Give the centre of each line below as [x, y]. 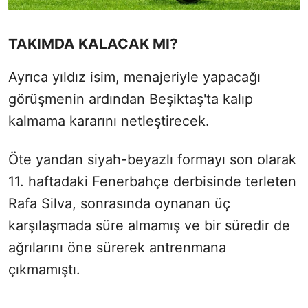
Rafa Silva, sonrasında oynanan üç [119, 203]
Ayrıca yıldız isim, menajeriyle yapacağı [134, 77]
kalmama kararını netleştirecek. [109, 121]
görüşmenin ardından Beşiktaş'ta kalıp [131, 99]
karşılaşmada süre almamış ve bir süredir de [149, 225]
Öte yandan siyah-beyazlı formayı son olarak [152, 159]
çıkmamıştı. [44, 269]
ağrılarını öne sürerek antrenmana [117, 247]
